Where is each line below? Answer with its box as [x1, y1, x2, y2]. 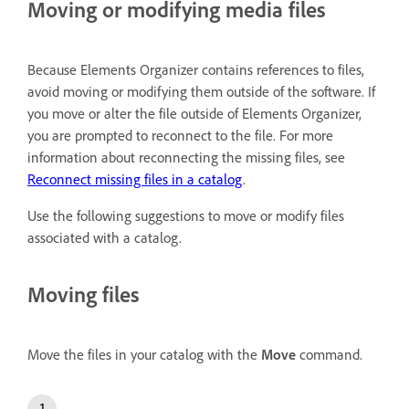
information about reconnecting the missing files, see [27, 147, 345, 166]
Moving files [27, 279, 140, 308]
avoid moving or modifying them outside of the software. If [27, 81, 375, 100]
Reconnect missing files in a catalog [27, 169, 243, 188]
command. [296, 344, 362, 363]
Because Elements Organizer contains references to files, [27, 59, 364, 79]
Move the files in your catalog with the [27, 344, 261, 363]
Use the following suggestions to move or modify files [27, 205, 344, 225]
